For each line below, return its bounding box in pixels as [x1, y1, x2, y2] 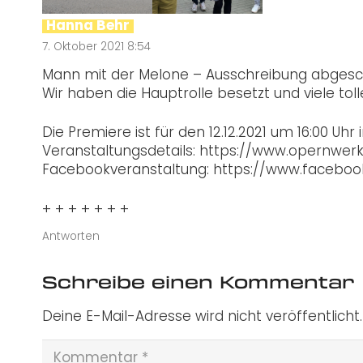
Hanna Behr [46, 19, 130, 34]
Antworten [42, 228, 100, 244]
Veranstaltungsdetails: [42, 141, 199, 161]
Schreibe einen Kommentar [42, 269, 361, 293]
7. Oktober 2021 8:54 [42, 39, 151, 55]
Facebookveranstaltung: [42, 160, 213, 180]
